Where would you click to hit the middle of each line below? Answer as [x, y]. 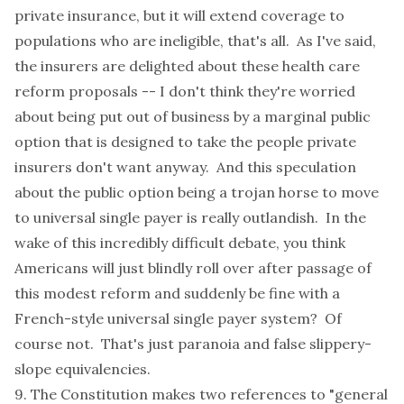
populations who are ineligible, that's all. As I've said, [195, 41]
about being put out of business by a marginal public [193, 116]
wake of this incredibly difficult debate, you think [180, 243]
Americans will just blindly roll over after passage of [193, 268]
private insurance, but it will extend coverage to [179, 15]
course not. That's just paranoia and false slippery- [193, 344]
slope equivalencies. [83, 369]
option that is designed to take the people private [185, 142]
